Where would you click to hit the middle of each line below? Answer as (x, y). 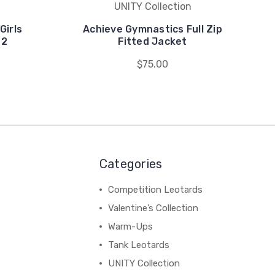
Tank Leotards (138, 245)
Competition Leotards (155, 190)
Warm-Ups (130, 227)
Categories (131, 164)
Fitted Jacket (153, 41)
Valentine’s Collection (153, 208)
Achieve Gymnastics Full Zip (153, 29)
